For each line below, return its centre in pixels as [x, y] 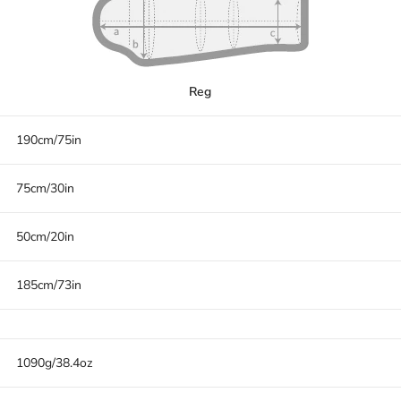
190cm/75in [49, 140]
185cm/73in [49, 285]
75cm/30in [45, 188]
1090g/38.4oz [54, 363]
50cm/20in [45, 237]
